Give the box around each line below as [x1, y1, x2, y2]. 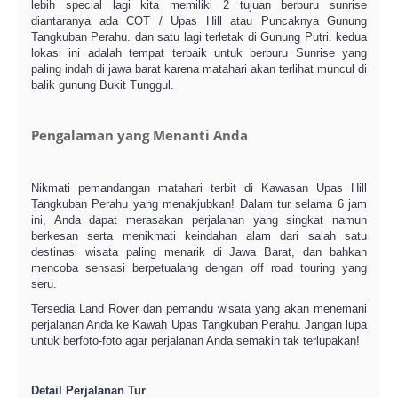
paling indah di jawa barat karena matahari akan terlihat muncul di [31, 62, 367, 76]
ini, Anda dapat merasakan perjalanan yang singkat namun [31, 213, 367, 227]
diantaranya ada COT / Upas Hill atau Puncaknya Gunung [31, 14, 367, 28]
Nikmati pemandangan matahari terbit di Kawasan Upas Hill [31, 181, 367, 195]
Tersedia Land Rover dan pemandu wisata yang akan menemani [31, 302, 367, 315]
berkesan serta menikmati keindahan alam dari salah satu [31, 229, 367, 243]
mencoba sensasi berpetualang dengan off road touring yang [31, 261, 367, 275]
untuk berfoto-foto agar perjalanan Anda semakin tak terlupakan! [31, 334, 360, 347]
